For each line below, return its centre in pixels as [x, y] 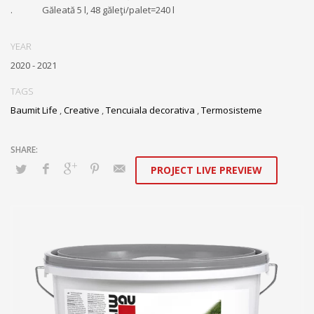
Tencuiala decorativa [150, 110]
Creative [82, 110]
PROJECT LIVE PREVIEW [206, 170]
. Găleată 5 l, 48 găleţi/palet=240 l [93, 10]
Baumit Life [34, 110]
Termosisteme [232, 110]
